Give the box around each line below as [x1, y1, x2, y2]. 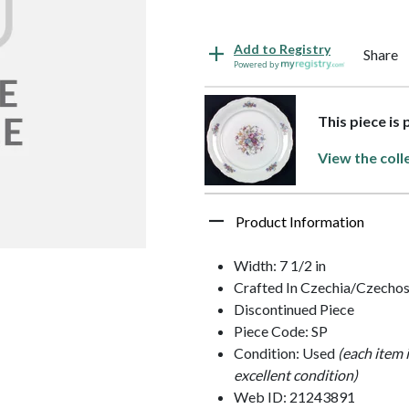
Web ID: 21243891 [234, 387, 355, 405]
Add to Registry [234, 40, 330, 57]
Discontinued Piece [234, 299, 354, 318]
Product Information [236, 212, 364, 230]
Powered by [234, 58, 281, 70]
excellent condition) [234, 365, 358, 383]
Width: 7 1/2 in [234, 256, 326, 274]
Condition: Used [234, 343, 338, 362]
